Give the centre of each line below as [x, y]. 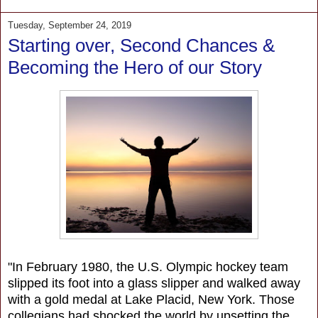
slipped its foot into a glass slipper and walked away [154, 283]
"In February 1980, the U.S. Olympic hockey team [148, 267]
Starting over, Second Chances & [141, 45]
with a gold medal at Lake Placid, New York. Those [151, 299]
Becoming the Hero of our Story [135, 67]
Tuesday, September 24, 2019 [70, 25]
